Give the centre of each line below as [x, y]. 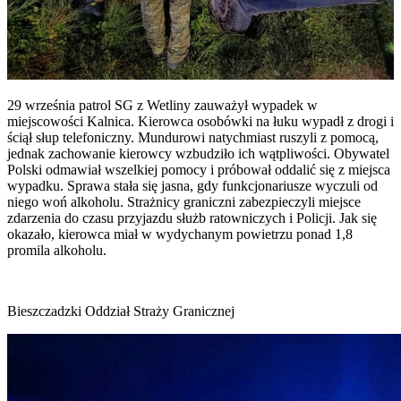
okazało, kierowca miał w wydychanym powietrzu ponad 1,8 [180, 234]
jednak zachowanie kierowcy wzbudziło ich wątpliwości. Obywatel [198, 153]
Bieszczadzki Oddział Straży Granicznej [121, 311]
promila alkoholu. [57, 250]
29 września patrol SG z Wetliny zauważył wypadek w [162, 105]
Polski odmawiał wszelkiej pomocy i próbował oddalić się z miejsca [199, 169]
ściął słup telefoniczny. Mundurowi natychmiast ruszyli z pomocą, [193, 137]
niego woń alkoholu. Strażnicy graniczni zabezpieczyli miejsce [184, 201]
